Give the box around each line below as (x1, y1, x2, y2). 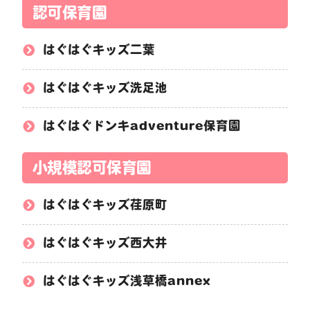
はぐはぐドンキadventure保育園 (42, 119, 241, 131)
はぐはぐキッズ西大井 (42, 236, 167, 248)
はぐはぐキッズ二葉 (42, 43, 155, 55)
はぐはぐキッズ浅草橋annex (42, 274, 211, 286)
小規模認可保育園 (32, 159, 152, 175)
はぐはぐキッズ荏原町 (42, 198, 167, 210)
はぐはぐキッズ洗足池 (42, 81, 167, 93)
